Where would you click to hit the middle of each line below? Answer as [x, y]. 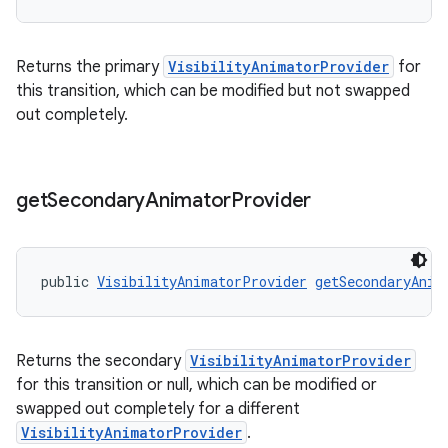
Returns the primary [89, 67]
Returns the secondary [100, 361]
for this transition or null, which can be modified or [196, 385]
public [69, 281]
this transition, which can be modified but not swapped [213, 91]
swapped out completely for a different [158, 409]
